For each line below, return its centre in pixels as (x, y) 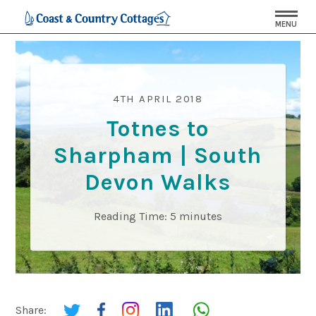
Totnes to (158, 128)
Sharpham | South (158, 155)
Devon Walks (158, 182)
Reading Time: (130, 216)
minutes (200, 216)
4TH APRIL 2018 (158, 98)
